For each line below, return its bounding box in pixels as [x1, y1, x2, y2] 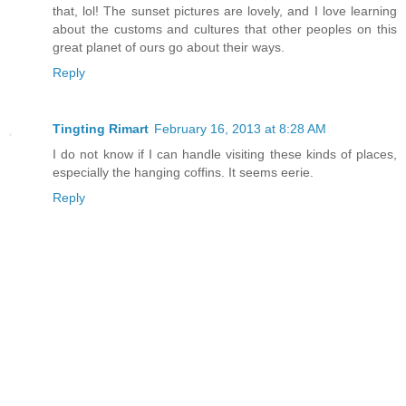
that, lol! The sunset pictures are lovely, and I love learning [53, 4, 397, 19]
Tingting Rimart [53, 121, 149, 137]
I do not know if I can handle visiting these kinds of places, [53, 147, 397, 162]
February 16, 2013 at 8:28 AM [154, 121, 326, 137]
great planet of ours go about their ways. [53, 40, 285, 55]
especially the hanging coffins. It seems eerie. [53, 165, 314, 180]
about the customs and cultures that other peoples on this [53, 22, 397, 37]
